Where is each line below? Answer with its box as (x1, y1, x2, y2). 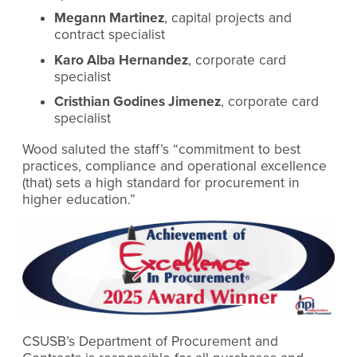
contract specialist (54, 26, 165, 44)
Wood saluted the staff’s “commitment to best (22, 140, 300, 158)
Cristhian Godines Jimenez (54, 93, 221, 111)
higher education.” (22, 190, 135, 208)
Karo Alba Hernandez (54, 51, 188, 69)
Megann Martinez (54, 10, 164, 27)
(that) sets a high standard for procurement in (22, 174, 300, 191)
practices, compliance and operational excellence (22, 157, 327, 175)
